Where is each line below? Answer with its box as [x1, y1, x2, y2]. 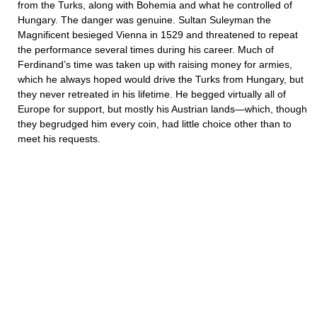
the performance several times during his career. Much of [18, 44, 274, 55]
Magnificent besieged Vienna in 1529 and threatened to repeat [18, 29, 298, 40]
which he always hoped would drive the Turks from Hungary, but [18, 74, 304, 85]
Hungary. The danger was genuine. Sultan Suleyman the [18, 14, 271, 25]
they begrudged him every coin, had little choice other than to [18, 118, 292, 129]
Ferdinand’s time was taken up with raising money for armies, [18, 59, 292, 70]
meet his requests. [18, 133, 100, 144]
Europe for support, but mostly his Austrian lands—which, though [18, 103, 307, 115]
